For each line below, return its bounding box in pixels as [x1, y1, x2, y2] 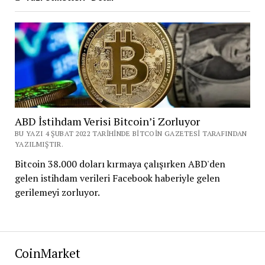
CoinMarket [14, 244, 80, 261]
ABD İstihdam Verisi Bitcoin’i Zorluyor [14, 114, 200, 128]
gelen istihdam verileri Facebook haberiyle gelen [14, 171, 220, 185]
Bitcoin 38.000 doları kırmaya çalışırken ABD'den [14, 157, 225, 170]
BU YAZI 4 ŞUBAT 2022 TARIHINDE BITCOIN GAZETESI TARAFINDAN [14, 128, 247, 138]
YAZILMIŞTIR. [14, 139, 64, 148]
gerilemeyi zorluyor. [14, 185, 100, 199]
